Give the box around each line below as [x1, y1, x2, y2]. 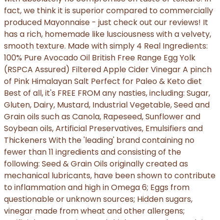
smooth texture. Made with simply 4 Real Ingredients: [4, 40, 208, 52]
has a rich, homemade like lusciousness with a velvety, [4, 28, 211, 40]
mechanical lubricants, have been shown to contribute [4, 170, 216, 182]
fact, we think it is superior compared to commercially [4, 5, 213, 17]
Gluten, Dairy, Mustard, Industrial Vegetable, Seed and [4, 99, 210, 111]
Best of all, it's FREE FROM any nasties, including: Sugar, [4, 87, 210, 99]
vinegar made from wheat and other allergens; [4, 205, 185, 217]
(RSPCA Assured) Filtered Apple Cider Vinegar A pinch [4, 64, 212, 76]
